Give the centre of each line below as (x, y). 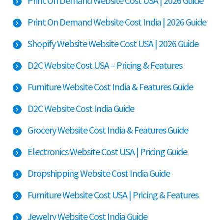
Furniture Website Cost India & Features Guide (110, 86)
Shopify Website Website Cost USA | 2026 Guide (113, 43)
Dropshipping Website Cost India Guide (99, 173)
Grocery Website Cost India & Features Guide (108, 130)
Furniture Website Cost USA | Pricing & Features (113, 194)
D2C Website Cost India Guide (81, 108)
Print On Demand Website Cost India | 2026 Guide (117, 22)
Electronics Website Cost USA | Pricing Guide (107, 151)
